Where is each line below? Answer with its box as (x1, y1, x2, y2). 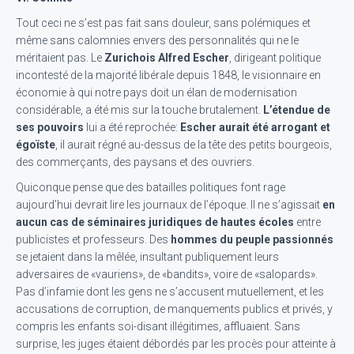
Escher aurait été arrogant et (180, 121, 330, 134)
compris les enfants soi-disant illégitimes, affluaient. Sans (16, 320, 300, 333)
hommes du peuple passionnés (171, 233, 333, 246)
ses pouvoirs (16, 121, 84, 134)
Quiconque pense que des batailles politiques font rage (16, 181, 285, 194)
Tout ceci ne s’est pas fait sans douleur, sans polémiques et (16, 17, 311, 29)
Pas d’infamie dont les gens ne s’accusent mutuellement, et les (16, 285, 324, 298)
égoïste (16, 138, 55, 151)
